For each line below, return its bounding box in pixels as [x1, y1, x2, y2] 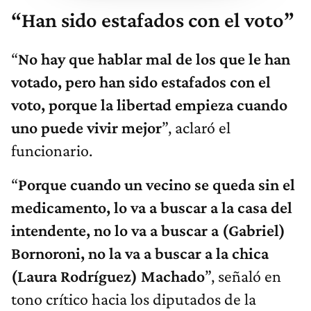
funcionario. [11, 141, 92, 160]
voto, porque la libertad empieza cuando [11, 95, 287, 115]
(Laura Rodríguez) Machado [11, 267, 205, 286]
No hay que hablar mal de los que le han [18, 49, 290, 69]
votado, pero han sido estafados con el [11, 72, 271, 92]
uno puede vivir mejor [11, 118, 162, 137]
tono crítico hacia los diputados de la [11, 289, 256, 309]
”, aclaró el [162, 118, 230, 137]
